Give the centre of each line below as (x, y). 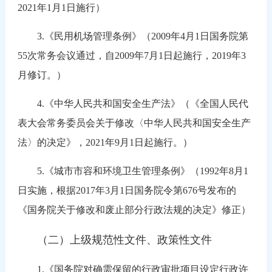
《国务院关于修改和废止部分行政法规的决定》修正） (134, 209)
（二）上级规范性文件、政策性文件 (124, 240)
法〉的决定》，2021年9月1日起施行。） (105, 142)
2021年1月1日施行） (61, 7)
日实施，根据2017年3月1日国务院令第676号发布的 (127, 190)
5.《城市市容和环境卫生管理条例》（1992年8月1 (133, 171)
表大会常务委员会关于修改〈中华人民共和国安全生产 (134, 123)
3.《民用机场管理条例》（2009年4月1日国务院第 (133, 36)
